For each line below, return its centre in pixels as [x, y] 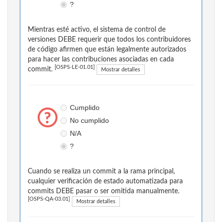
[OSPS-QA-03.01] [49, 199]
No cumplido [89, 121]
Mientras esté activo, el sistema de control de [97, 30]
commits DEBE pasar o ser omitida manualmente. [104, 192]
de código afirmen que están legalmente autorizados [107, 50]
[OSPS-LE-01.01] [75, 68]
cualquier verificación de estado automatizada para [105, 182]
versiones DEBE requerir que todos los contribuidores [109, 40]
